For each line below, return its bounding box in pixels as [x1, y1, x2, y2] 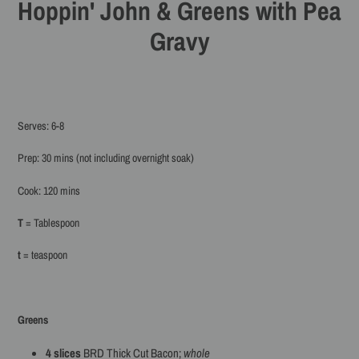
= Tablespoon [26, 216, 79, 231]
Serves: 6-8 [18, 118, 64, 133]
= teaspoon [21, 248, 67, 263]
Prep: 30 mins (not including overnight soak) [18, 151, 194, 166]
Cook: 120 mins [18, 183, 80, 198]
